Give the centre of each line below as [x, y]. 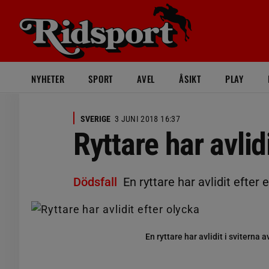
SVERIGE [95, 119]
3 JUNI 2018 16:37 [147, 119]
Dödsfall [95, 182]
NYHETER [48, 79]
